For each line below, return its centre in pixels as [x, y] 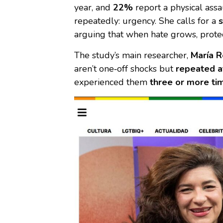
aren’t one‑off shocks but [125, 68]
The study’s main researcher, [132, 55]
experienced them [112, 82]
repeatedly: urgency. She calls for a [146, 21]
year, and [93, 7]
